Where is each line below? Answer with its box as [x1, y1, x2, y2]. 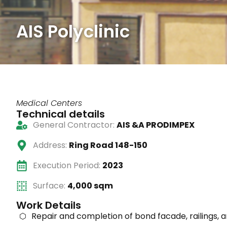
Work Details [16, 198, 81, 213]
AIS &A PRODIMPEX [116, 119, 195, 131]
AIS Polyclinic [16, 19, 130, 44]
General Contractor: [32, 119, 117, 131]
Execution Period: [32, 160, 102, 172]
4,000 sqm [67, 180, 113, 192]
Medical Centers [16, 97, 82, 109]
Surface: [32, 180, 67, 192]
